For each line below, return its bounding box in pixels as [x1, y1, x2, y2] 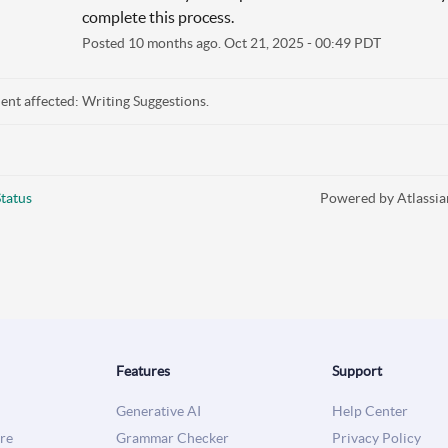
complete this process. [81, 7, 234, 26]
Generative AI [116, 402, 201, 419]
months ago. [143, 34, 224, 51]
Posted [81, 34, 128, 51]
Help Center [332, 402, 408, 419]
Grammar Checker [116, 429, 229, 446]
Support [332, 362, 382, 379]
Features [116, 362, 170, 379]
